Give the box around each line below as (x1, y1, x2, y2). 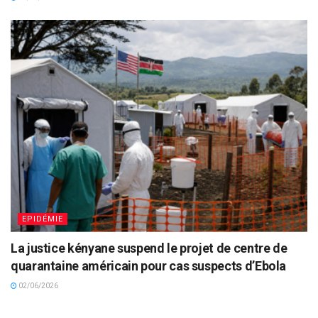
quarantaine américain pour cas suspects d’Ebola (11, 258, 287, 274)
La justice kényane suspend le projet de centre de (11, 241, 287, 256)
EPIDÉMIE (22, 214, 63, 224)
